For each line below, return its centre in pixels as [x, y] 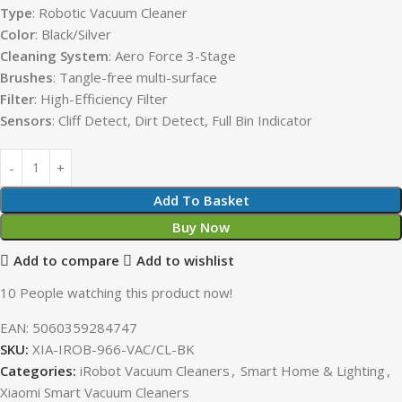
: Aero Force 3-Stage [172, 55]
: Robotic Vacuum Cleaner [110, 12]
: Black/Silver [73, 34]
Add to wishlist [185, 261]
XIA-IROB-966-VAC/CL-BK [114, 349]
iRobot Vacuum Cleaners [155, 370]
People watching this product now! [126, 292]
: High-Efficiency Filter [101, 98]
